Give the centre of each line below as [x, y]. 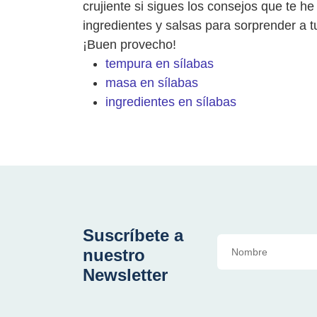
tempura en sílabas [160, 63]
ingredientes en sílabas [171, 102]
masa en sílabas [152, 82]
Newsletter [125, 275]
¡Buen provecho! [129, 44]
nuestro [114, 255]
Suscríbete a [133, 235]
